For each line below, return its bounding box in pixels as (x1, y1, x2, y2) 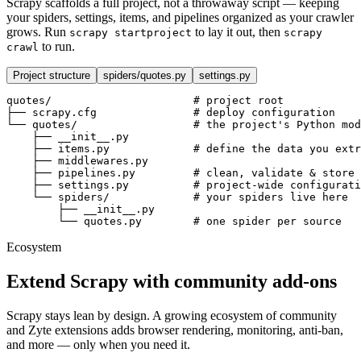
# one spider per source (193, 215, 342, 228)
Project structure (13, 69, 90, 82)
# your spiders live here (193, 191, 348, 204)
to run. (42, 39, 75, 54)
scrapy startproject (69, 27, 192, 39)
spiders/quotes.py (103, 69, 186, 82)
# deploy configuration (193, 106, 335, 119)
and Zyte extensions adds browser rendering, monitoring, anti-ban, (6, 323, 343, 338)
